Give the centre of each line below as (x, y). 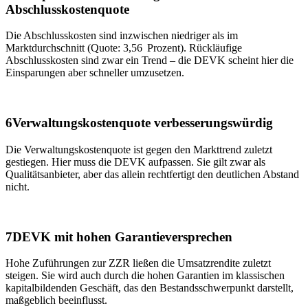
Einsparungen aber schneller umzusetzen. (95, 73)
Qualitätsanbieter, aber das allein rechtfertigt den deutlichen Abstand (152, 174)
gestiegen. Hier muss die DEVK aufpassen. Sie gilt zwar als (135, 162)
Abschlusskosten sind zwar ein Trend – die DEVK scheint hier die (150, 60)
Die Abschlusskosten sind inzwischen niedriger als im (122, 36)
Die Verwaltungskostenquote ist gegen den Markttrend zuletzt (139, 149)
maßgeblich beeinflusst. (56, 300)
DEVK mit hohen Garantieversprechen (122, 236)
